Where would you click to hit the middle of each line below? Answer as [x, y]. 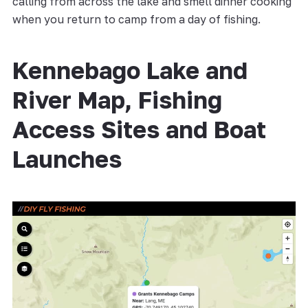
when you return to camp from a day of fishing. [136, 19]
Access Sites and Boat [139, 129]
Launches [67, 158]
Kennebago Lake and [130, 70]
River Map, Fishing [117, 99]
